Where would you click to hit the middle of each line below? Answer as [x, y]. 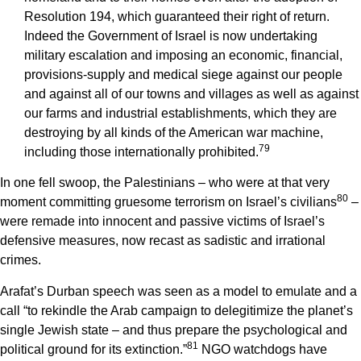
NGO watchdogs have [263, 349]
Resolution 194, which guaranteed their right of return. [177, 17]
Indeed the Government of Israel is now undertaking [171, 36]
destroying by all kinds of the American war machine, [174, 133]
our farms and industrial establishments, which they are [180, 114]
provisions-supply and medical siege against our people [183, 75]
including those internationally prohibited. [141, 152]
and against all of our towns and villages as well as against [191, 94]
